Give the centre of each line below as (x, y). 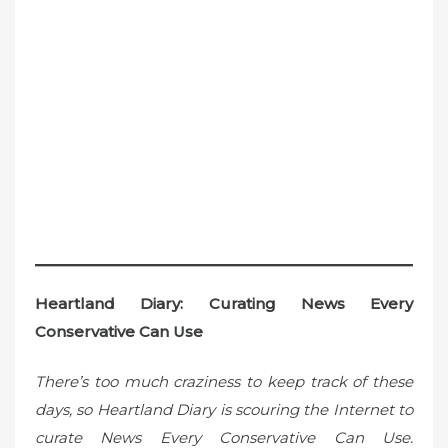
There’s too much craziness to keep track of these (224, 382)
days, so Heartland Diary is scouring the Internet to (224, 410)
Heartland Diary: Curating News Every (224, 303)
